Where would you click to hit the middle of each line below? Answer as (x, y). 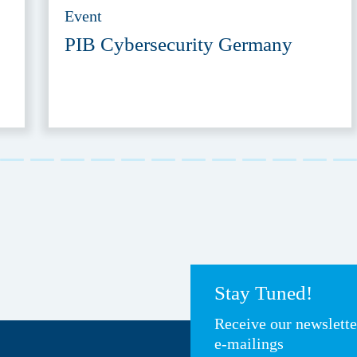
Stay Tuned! (263, 293)
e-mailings (249, 344)
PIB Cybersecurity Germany (178, 44)
